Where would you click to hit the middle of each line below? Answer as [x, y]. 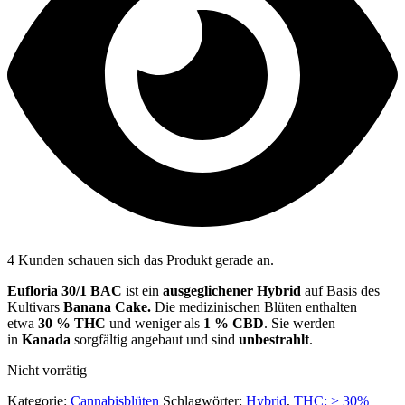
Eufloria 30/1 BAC [65, 290]
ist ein [142, 290]
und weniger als [155, 323]
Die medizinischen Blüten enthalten [254, 306]
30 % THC [72, 323]
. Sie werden [300, 323]
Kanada [46, 339]
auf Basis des [342, 290]
